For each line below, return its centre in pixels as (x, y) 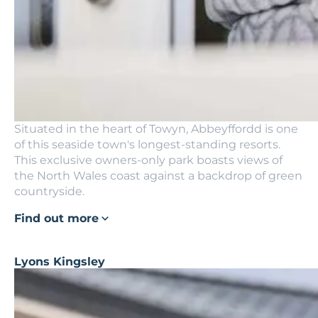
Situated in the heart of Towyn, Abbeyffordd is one (156, 128)
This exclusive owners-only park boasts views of (148, 160)
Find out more (56, 218)
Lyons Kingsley (60, 261)
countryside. (49, 191)
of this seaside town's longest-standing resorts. (147, 144)
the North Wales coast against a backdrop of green (158, 175)
